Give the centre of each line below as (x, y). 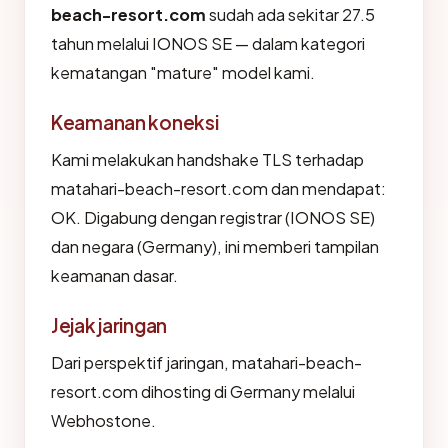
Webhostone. (103, 420)
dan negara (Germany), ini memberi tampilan (215, 246)
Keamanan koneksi (135, 122)
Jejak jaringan (109, 325)
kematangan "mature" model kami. (183, 72)
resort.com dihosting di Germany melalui (203, 391)
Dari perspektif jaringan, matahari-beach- (206, 362)
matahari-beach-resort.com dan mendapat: (218, 188)
